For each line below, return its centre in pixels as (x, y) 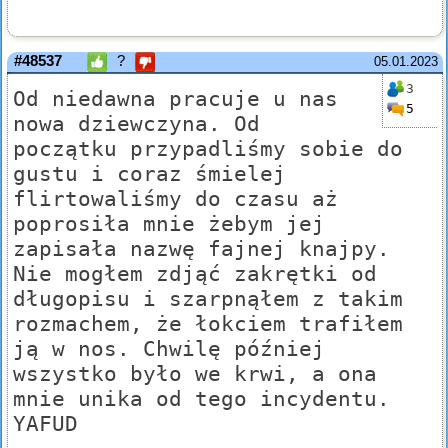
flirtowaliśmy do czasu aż (175, 199)
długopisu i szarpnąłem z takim (208, 299)
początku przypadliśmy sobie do (208, 149)
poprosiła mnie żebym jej (169, 224)
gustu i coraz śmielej (149, 174)
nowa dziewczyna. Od (136, 124)
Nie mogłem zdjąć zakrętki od (195, 274)
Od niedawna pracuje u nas (175, 99)
